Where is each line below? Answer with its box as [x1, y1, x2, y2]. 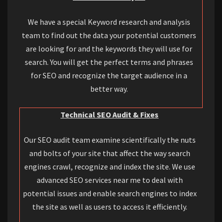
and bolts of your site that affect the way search [29, 148, 190, 159]
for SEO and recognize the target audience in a [31, 70, 187, 81]
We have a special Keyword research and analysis [28, 17, 190, 27]
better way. [90, 84, 128, 94]
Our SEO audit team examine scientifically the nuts [23, 135, 196, 145]
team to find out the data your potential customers [22, 30, 196, 41]
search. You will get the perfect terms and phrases [25, 57, 193, 67]
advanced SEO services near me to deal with [36, 175, 183, 185]
